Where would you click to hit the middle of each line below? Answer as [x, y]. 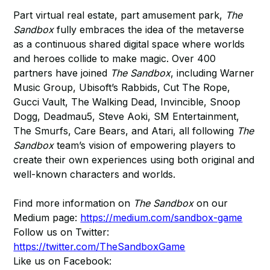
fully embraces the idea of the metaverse [149, 30]
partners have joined [62, 73]
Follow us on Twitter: [61, 232]
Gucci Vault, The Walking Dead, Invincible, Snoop [127, 102]
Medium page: [47, 218]
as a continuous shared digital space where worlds [129, 44]
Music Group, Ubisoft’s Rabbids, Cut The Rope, [122, 87]
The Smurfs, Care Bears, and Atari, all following [125, 131]
